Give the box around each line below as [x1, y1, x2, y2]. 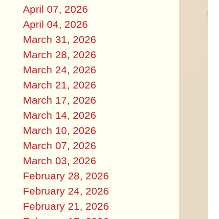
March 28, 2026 [22, 48, 96, 60]
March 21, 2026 [22, 79, 96, 90]
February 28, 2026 [22, 170, 109, 181]
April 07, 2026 [22, 3, 88, 15]
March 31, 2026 [22, 33, 96, 45]
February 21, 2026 [22, 200, 109, 212]
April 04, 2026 [22, 18, 88, 30]
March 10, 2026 [22, 124, 96, 136]
